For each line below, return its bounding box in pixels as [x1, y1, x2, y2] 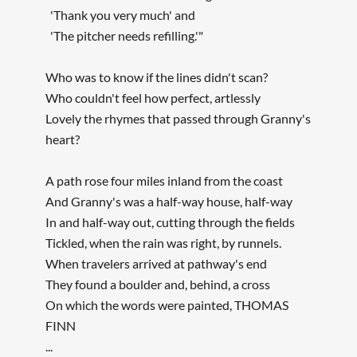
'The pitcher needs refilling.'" [45, 28, 203, 44]
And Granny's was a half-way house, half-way [45, 194, 292, 210]
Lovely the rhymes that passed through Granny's [45, 111, 311, 127]
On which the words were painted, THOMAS [45, 297, 288, 313]
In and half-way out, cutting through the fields [45, 214, 295, 230]
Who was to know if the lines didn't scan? [45, 69, 268, 85]
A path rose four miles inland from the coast [45, 173, 283, 189]
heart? [45, 131, 80, 147]
